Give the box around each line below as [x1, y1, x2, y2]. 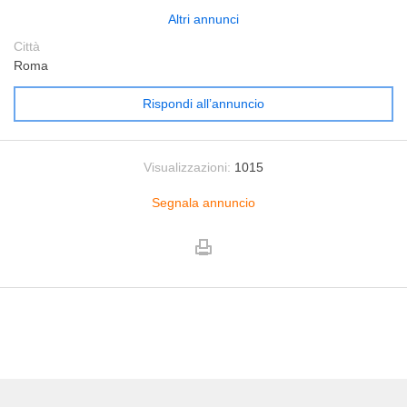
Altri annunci [168, 12, 239, 26]
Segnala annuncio [152, 195, 255, 210]
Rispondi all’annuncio [143, 96, 264, 111]
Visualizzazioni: [144, 160, 231, 174]
